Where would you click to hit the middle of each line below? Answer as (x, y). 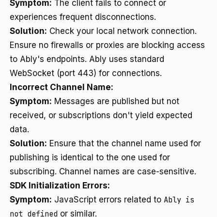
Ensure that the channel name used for (124, 143)
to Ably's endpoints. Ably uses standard (87, 59)
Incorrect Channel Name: (62, 87)
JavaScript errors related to (108, 200)
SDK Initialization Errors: (60, 186)
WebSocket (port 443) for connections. (86, 73)
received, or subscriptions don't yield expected (101, 115)
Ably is (179, 200)
